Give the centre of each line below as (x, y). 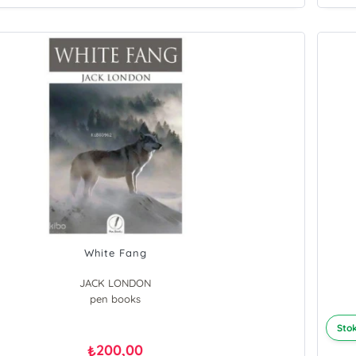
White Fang (115, 253)
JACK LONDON (116, 283)
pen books (116, 299)
